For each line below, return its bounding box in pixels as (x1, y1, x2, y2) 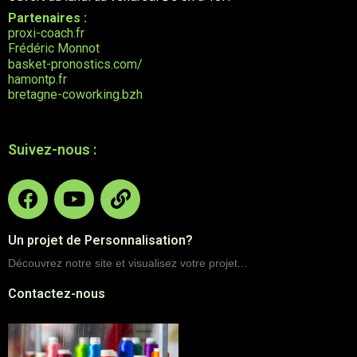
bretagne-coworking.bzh (8, 86, 143, 102)
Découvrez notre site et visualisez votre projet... (8, 256, 247, 269)
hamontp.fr (8, 71, 67, 87)
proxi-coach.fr (8, 25, 84, 41)
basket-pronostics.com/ (8, 56, 143, 72)
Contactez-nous (8, 285, 105, 301)
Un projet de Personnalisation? (8, 232, 193, 248)
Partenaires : (8, 10, 87, 26)
